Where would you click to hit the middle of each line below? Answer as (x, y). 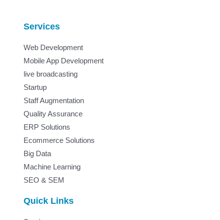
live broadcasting (50, 74)
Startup (35, 87)
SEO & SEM (44, 180)
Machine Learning (52, 167)
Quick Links (48, 201)
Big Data (37, 153)
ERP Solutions (47, 127)
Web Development (53, 47)
